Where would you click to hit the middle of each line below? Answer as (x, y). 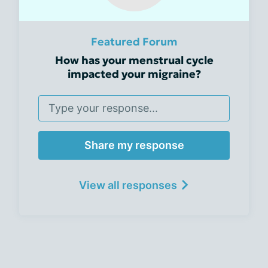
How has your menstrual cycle (134, 60)
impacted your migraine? (134, 74)
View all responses (128, 185)
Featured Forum (134, 41)
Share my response (134, 145)
